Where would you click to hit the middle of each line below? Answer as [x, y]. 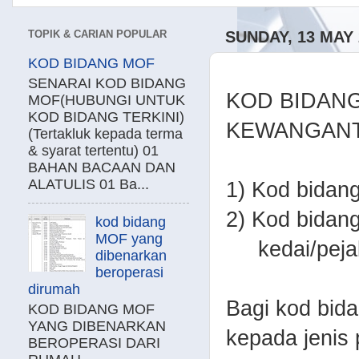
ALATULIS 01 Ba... [89, 184]
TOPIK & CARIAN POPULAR [97, 34]
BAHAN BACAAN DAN [102, 167]
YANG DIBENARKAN [97, 326]
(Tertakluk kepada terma [105, 133]
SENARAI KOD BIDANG [107, 83]
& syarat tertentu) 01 [93, 150]
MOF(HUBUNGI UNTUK [107, 100]
